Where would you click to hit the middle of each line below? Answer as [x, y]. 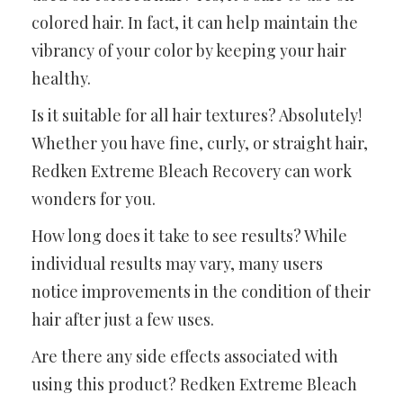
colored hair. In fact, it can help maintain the [195, 22]
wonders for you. [94, 198]
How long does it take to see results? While [189, 235]
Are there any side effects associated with [185, 356]
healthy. [61, 78]
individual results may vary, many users [177, 263]
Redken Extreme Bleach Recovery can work [192, 170]
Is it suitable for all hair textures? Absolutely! [197, 115]
